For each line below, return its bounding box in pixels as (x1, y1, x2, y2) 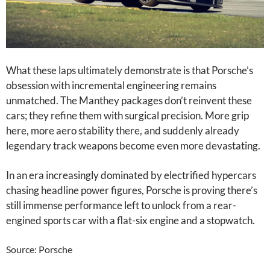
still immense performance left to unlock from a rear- (6, 199, 236, 212)
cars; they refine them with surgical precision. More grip (6, 109, 249, 122)
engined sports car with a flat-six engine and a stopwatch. (6, 214, 255, 227)
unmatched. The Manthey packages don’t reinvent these (6, 94, 252, 107)
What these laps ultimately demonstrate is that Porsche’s (6, 64, 253, 77)
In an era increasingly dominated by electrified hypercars (6, 169, 256, 181)
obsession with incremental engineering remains (6, 79, 216, 92)
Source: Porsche (6, 243, 72, 255)
